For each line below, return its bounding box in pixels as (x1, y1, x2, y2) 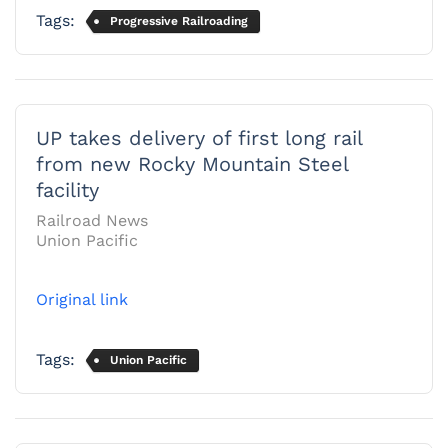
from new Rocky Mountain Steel (36, 151, 348, 176)
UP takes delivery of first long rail (36, 125, 362, 150)
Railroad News (36, 210, 148, 230)
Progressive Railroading (110, 13, 248, 28)
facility (36, 177, 99, 202)
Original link (36, 289, 128, 309)
